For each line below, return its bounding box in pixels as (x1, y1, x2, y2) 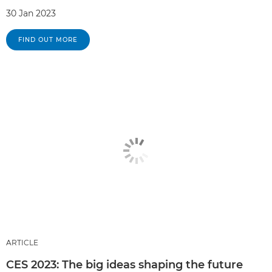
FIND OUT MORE (18, 36, 78, 44)
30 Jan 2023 (6, 8, 56, 19)
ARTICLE (6, 238, 38, 247)
